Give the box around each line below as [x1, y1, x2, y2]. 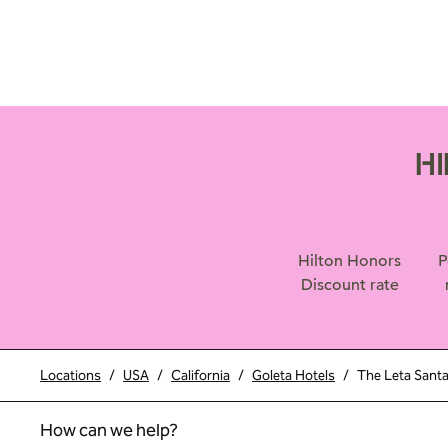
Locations [40, 367, 101, 384]
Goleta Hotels [252, 367, 335, 384]
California [171, 367, 230, 384]
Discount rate [300, 275, 399, 295]
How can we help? [40, 419, 178, 441]
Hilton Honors [298, 251, 401, 271]
